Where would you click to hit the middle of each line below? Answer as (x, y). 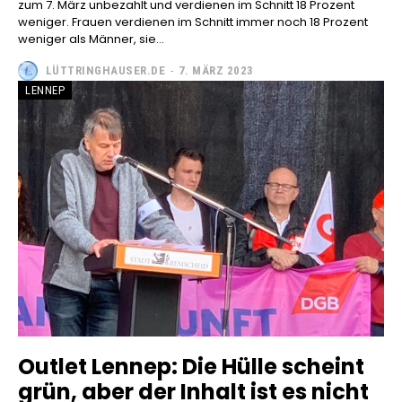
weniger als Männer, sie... (91, 39)
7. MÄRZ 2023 (216, 71)
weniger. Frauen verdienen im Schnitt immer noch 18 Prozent (45, 22)
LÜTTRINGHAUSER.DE (105, 71)
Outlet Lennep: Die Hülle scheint (191, 367)
